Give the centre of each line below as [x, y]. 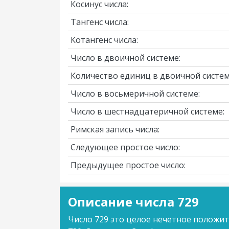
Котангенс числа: [104, 40]
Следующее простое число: [125, 147]
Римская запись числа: [115, 129]
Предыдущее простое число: [128, 165]
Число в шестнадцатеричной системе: [147, 111]
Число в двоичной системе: [125, 58]
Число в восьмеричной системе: [135, 94]
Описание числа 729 [133, 202]
